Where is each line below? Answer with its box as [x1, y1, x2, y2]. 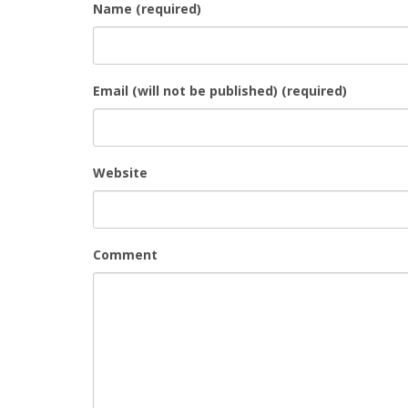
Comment [93, 245, 158, 263]
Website [93, 163, 148, 181]
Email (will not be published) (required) [93, 81, 347, 99]
